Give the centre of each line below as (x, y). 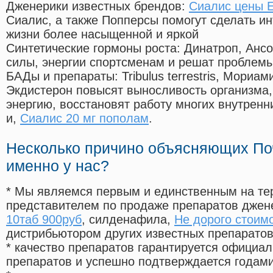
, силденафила (124, 220)
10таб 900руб (44, 220)
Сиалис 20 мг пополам (84, 119)
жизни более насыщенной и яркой (102, 34)
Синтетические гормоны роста (91, 48)
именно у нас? (58, 166)
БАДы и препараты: (64, 76)
